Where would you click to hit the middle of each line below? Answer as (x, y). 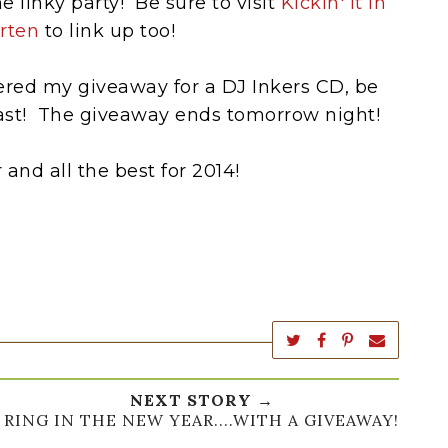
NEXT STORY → (201, 399)
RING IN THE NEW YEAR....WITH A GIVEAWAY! (201, 419)
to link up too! (107, 30)
